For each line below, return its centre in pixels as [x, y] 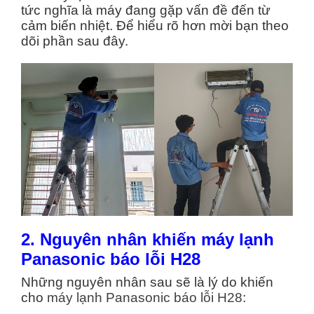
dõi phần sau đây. [75, 41]
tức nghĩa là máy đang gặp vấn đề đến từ [146, 10]
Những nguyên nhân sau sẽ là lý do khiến [147, 282]
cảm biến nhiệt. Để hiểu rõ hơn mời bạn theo [155, 26]
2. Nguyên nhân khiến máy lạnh [148, 240]
